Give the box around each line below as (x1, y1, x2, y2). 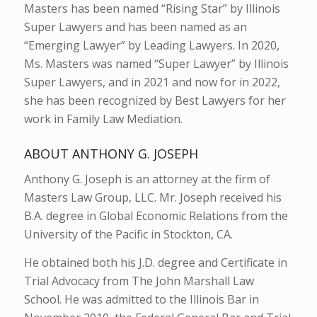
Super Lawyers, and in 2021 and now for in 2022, (23, 74, 280, 90)
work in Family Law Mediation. (23, 110, 183, 127)
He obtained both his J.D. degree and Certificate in (23, 254, 287, 270)
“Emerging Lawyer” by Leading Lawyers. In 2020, (23, 37, 279, 53)
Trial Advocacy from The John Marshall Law (23, 272, 254, 289)
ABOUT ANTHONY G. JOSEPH (23, 144, 198, 162)
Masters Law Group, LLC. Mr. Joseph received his (23, 190, 282, 206)
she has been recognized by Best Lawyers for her (23, 92, 286, 108)
